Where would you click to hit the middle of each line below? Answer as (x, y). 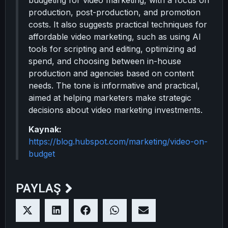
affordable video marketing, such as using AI (115, 37)
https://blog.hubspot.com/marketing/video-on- (118, 142)
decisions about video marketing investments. (116, 110)
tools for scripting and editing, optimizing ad (112, 49)
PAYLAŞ (38, 189)
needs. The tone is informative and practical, (114, 85)
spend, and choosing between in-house (105, 61)
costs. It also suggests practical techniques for (118, 24)
